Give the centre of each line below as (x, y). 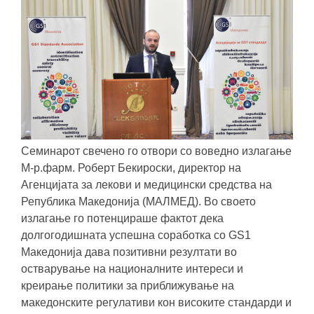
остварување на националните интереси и (132, 268)
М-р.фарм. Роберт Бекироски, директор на (131, 168)
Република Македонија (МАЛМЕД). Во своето (138, 201)
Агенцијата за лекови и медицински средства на (146, 184)
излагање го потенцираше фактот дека (122, 218)
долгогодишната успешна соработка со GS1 (136, 235)
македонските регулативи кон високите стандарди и (156, 302)
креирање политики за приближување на (128, 285)
